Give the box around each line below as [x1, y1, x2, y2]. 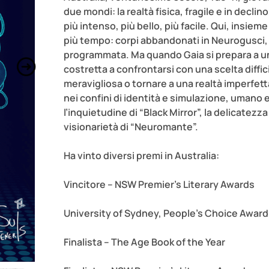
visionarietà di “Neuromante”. [63, 120, 198, 134]
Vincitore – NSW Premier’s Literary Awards [63, 178, 255, 192]
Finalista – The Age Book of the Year [63, 235, 225, 249]
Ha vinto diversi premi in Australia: [63, 149, 219, 163]
